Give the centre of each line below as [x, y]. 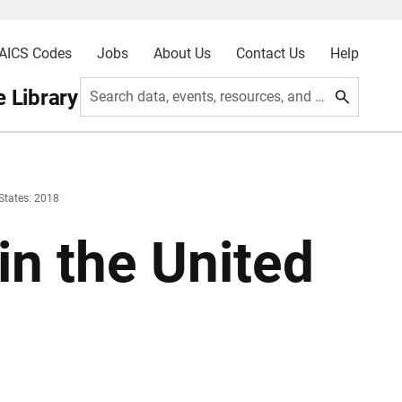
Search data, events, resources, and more [320, 96]
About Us [182, 53]
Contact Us [270, 53]
